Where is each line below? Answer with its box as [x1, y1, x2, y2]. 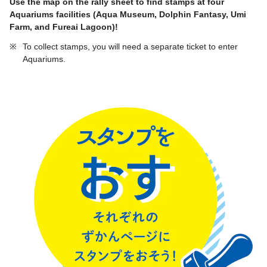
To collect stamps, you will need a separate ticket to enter [23, 42, 238, 52]
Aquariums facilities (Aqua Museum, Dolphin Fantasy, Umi [10, 10, 246, 20]
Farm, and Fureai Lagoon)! [10, 22, 118, 32]
